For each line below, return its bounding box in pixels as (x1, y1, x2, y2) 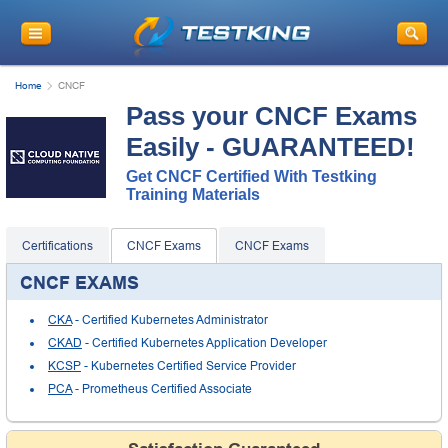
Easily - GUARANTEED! (126, 131, 415, 162)
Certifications (22, 238, 93, 253)
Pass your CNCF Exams (126, 100, 417, 131)
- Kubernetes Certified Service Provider (81, 358, 296, 373)
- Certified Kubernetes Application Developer (82, 335, 327, 350)
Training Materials (126, 185, 260, 203)
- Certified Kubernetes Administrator (72, 312, 268, 327)
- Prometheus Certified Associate (72, 381, 252, 396)
